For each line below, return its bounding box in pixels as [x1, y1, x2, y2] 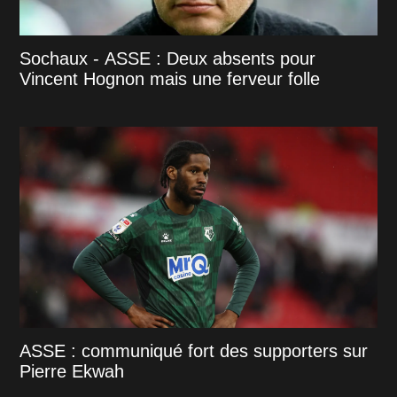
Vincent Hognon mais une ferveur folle [19, 68, 321, 89]
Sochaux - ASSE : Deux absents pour [19, 48, 316, 68]
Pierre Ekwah [19, 361, 125, 381]
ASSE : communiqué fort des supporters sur [19, 340, 369, 361]
